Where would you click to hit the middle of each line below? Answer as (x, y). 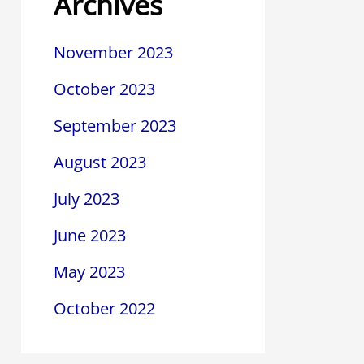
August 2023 (100, 162)
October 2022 (104, 309)
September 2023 (115, 126)
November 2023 (113, 53)
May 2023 (89, 272)
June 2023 (90, 236)
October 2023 (104, 89)
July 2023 (87, 199)
